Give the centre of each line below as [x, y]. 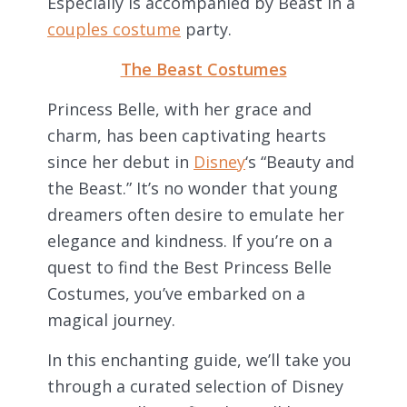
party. [206, 29]
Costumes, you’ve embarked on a [176, 293]
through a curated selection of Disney [195, 386]
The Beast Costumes [203, 69]
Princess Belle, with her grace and [179, 109]
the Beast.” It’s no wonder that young [193, 188]
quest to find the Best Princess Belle [189, 267]
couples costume [114, 29]
